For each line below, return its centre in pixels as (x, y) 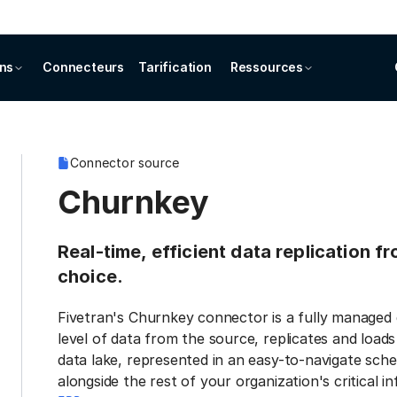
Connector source (125, 163)
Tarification (175, 67)
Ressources (266, 67)
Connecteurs (84, 67)
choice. (91, 276)
